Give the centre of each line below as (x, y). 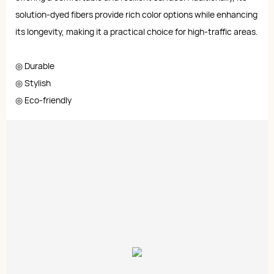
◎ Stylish (33, 83)
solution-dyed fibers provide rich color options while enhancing (136, 14)
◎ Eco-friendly (43, 100)
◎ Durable (36, 65)
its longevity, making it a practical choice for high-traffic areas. (137, 31)
